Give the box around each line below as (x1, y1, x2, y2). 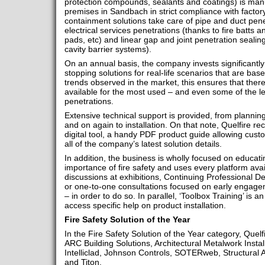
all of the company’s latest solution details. (64, 139, 222, 149)
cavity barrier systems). (64, 44, 156, 54)
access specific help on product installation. (64, 201, 226, 211)
